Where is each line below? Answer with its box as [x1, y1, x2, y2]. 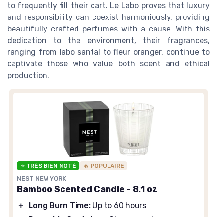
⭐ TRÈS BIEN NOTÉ [20, 162, 76, 169]
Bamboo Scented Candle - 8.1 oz [17, 184, 157, 195]
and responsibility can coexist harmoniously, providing [7, 12, 210, 22]
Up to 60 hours [91, 201, 146, 210]
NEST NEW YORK [17, 174, 66, 182]
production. [7, 70, 49, 80]
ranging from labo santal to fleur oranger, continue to [7, 47, 210, 57]
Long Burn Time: [29, 201, 91, 210]
